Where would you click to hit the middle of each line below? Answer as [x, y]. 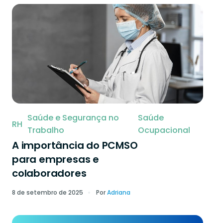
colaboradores [49, 173]
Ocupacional [164, 130]
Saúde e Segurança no [73, 118]
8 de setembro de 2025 [48, 192]
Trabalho [46, 130]
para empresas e [56, 159]
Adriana [119, 192]
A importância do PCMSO [75, 145]
